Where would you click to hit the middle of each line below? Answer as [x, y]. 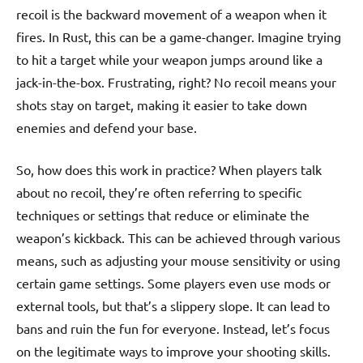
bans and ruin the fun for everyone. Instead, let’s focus [173, 329]
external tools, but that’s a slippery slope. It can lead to [173, 306]
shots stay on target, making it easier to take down [162, 105]
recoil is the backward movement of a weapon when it [171, 14]
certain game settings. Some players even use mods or [173, 283]
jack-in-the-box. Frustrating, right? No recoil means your [176, 82]
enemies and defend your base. [107, 128]
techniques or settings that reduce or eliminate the [163, 215]
